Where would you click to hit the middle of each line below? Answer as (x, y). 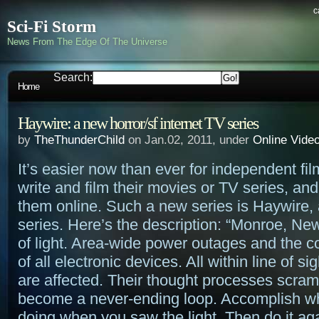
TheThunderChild (79, 140)
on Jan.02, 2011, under (189, 140)
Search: (73, 77)
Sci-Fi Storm (52, 27)
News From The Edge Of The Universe (87, 42)
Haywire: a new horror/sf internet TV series (138, 123)
